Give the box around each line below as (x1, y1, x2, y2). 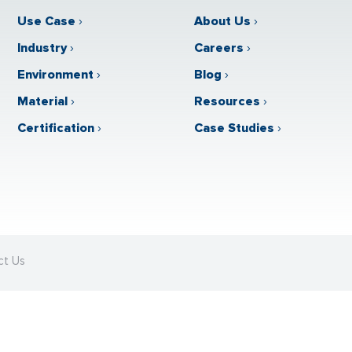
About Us (194, 13, 251, 29)
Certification (16, 120, 94, 136)
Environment (16, 67, 93, 82)
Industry (16, 40, 67, 56)
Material (16, 93, 68, 109)
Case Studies (194, 120, 275, 136)
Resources (194, 93, 261, 109)
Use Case (16, 13, 75, 29)
